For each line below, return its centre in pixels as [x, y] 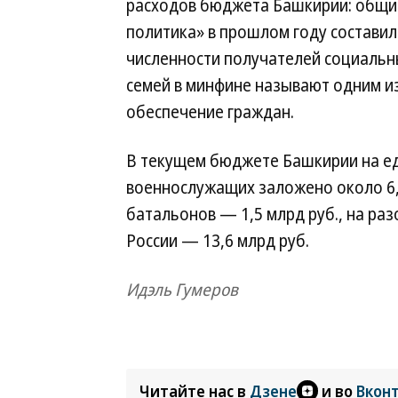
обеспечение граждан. [210, 112]
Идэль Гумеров [182, 290]
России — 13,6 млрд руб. [218, 241]
